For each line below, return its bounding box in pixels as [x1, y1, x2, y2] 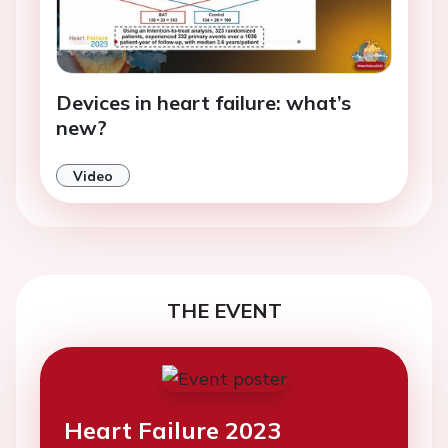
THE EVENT [166, 298, 282, 324]
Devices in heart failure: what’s [56, 90, 351, 116]
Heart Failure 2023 [64, 415, 281, 446]
